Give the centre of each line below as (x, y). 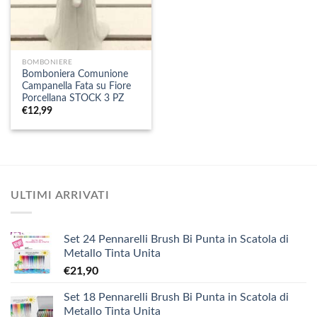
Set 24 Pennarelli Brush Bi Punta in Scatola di (176, 240)
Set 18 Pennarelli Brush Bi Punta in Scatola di (176, 298)
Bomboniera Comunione (75, 74)
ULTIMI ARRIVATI (60, 195)
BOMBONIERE (47, 62)
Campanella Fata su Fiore (77, 86)
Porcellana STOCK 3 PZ (73, 98)
